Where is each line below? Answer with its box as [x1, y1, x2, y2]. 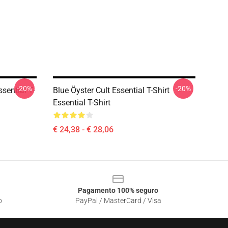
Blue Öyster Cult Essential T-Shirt [53, 85, 169, 95]
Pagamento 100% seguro [78, 186, 158, 194]
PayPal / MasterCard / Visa [75, 196, 161, 205]
